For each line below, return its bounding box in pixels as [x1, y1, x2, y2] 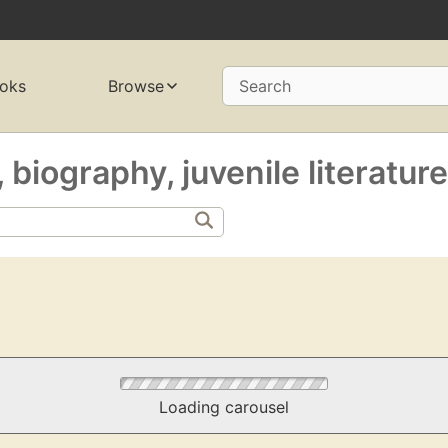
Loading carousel [158, 397, 289, 418]
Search [239, 76, 291, 97]
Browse [108, 76, 165, 97]
